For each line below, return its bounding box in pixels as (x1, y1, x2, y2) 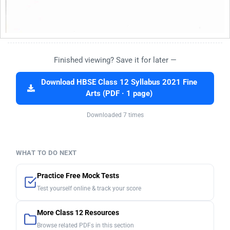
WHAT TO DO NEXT (16, 149, 77, 157)
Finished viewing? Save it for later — (53, 55, 177, 65)
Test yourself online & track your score (37, 185, 141, 193)
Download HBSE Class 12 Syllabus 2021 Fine (41, 78, 197, 87)
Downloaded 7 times (86, 111, 144, 119)
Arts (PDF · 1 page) (85, 89, 152, 99)
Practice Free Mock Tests (37, 171, 119, 181)
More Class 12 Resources (37, 208, 119, 218)
